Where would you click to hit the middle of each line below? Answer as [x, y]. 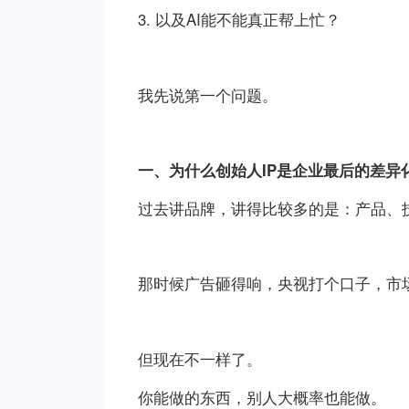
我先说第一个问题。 [208, 94]
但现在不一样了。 [200, 358]
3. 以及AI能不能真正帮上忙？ [240, 20]
